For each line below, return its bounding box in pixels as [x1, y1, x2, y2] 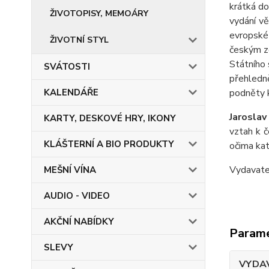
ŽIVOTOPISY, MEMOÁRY [50, 8, 148, 19]
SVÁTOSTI [44, 61, 90, 73]
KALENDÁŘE [44, 86, 98, 98]
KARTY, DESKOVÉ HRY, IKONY [44, 112, 176, 124]
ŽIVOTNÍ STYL [50, 34, 109, 46]
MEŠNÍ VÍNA [44, 164, 96, 176]
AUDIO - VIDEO [44, 190, 110, 202]
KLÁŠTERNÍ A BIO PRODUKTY [44, 138, 174, 150]
